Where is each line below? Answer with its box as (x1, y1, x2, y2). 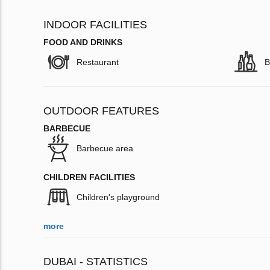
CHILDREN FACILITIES (43, 172, 135, 183)
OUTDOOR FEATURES (43, 105, 159, 118)
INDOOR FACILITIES (43, 19, 147, 31)
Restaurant (77, 57, 119, 67)
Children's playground (77, 192, 160, 202)
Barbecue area (77, 143, 133, 154)
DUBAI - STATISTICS (43, 256, 148, 268)
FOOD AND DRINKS (43, 37, 122, 48)
